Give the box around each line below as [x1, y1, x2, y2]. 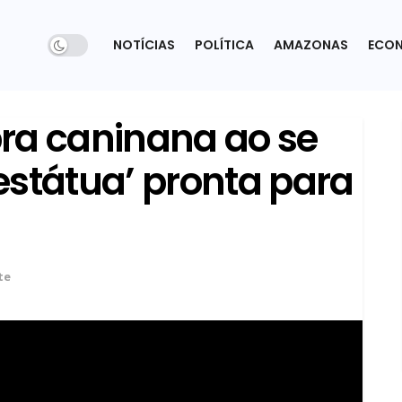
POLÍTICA [195, 36, 254, 54]
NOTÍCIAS [113, 36, 175, 54]
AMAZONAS [274, 36, 348, 54]
